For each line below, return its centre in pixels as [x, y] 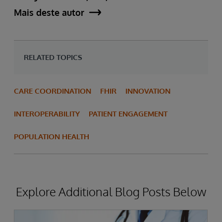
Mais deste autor [49, 13]
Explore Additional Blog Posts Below [111, 192]
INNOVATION [148, 91]
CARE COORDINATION [53, 91]
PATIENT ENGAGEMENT [128, 114]
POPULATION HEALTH [52, 137]
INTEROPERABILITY [47, 114]
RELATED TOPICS [53, 57]
